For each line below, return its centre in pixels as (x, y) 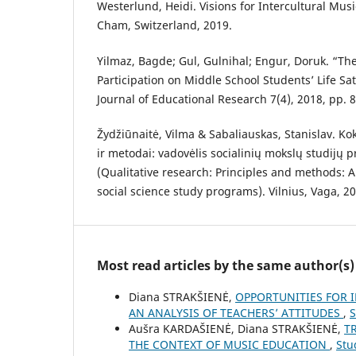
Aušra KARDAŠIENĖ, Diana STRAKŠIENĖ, (236, 328)
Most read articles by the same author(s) (226, 265)
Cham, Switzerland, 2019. (164, 25)
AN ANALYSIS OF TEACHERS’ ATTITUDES (236, 312)
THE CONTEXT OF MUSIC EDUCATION (229, 344)
